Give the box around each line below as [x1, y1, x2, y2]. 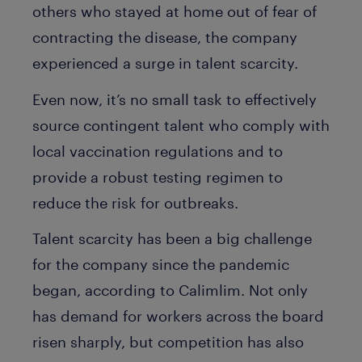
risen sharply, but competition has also [32, 333, 304, 351]
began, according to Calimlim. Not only [32, 281, 308, 299]
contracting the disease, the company [32, 28, 297, 46]
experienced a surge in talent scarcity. [32, 54, 298, 72]
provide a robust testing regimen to [32, 167, 283, 186]
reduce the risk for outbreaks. [32, 193, 238, 212]
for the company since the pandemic [32, 255, 289, 273]
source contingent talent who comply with [32, 116, 330, 134]
